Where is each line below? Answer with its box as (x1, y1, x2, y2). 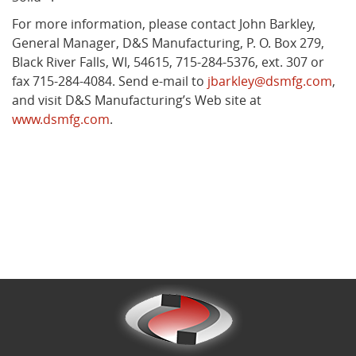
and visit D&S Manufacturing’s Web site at (12, 91, 261, 110)
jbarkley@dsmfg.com (207, 72, 332, 91)
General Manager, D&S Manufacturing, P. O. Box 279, (12, 34, 324, 52)
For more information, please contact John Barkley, (12, 15, 315, 33)
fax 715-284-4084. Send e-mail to (12, 72, 207, 91)
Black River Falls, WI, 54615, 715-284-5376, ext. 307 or (12, 53, 324, 72)
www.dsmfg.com (12, 110, 110, 129)
